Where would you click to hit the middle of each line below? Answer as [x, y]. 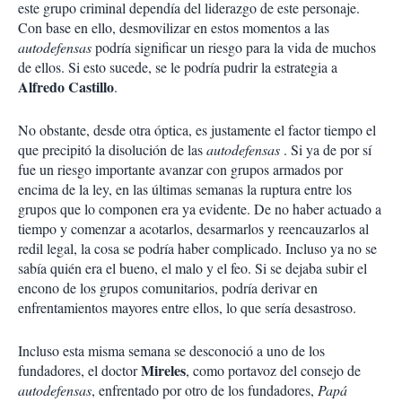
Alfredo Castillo [66, 87]
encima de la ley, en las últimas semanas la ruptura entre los [185, 189]
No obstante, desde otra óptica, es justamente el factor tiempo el [197, 130]
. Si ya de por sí [326, 149]
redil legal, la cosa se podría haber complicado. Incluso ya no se [197, 248]
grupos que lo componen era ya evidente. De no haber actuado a [200, 209]
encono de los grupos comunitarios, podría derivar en [168, 288]
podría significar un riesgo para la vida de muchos [234, 47]
